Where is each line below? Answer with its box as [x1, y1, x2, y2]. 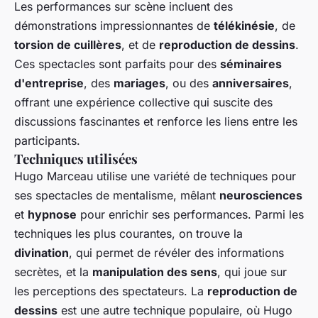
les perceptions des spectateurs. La [14, 284, 207, 299]
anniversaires [212, 76, 289, 91]
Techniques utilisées [14, 150, 138, 168]
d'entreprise [14, 76, 84, 91]
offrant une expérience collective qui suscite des [14, 95, 273, 110]
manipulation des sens [92, 265, 217, 280]
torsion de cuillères [14, 38, 121, 53]
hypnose [28, 207, 77, 222]
